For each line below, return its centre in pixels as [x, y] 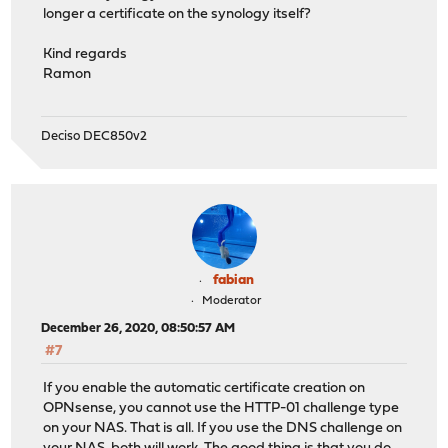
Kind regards [85, 54]
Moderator [231, 301]
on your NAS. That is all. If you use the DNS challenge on [223, 428]
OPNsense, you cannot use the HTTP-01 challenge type [221, 408]
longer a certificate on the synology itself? [177, 14]
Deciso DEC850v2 [94, 137]
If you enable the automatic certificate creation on [204, 388]
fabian [233, 281]
